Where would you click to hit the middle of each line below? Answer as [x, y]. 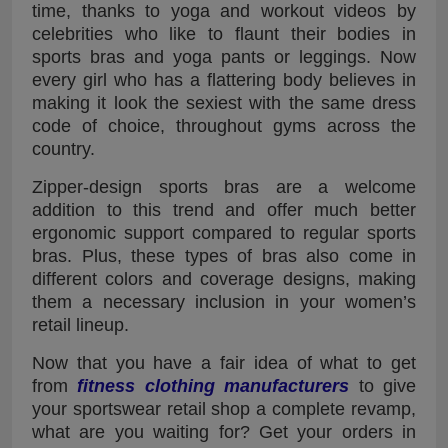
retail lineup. [80, 324]
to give [383, 385]
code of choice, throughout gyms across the [224, 125]
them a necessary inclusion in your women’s [224, 301]
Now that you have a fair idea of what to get [224, 362]
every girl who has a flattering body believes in [224, 79]
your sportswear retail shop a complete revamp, [224, 408]
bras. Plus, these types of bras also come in [224, 255]
